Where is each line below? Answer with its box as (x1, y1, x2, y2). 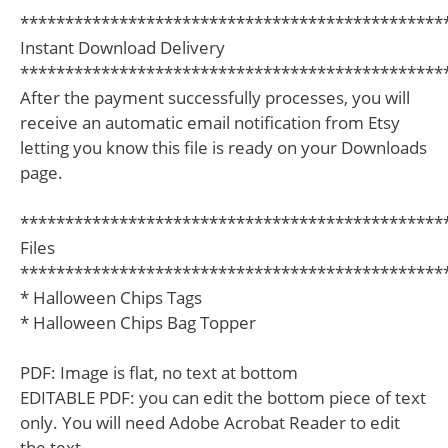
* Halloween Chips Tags (20, 285, 202, 309)
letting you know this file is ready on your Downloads (20, 135, 427, 159)
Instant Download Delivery (20, 35, 225, 59)
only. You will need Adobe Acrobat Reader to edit (20, 410, 400, 434)
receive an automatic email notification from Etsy (20, 110, 400, 134)
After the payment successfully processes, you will (20, 85, 410, 109)
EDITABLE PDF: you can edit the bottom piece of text (20, 385, 426, 409)
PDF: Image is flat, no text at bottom (20, 360, 298, 384)
